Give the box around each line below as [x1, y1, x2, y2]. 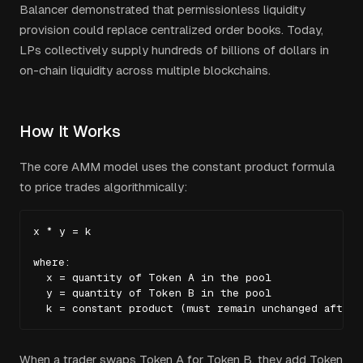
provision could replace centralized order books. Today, [19, 23, 323, 36]
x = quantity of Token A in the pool [33, 271, 271, 284]
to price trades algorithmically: [19, 180, 187, 194]
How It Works [19, 122, 121, 140]
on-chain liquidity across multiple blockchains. [19, 63, 271, 77]
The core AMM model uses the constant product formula [19, 160, 335, 173]
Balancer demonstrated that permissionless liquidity [19, 2, 305, 16]
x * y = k [33, 225, 92, 237]
